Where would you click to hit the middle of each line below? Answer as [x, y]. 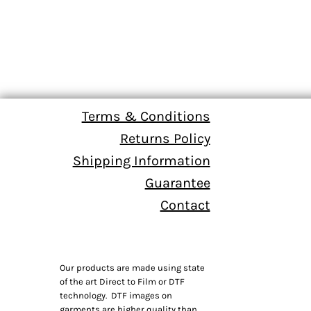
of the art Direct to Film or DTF [122, 281]
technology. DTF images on [116, 295]
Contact [185, 205]
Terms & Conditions [146, 116]
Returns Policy [165, 138]
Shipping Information [141, 161]
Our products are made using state [132, 268]
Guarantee [177, 183]
